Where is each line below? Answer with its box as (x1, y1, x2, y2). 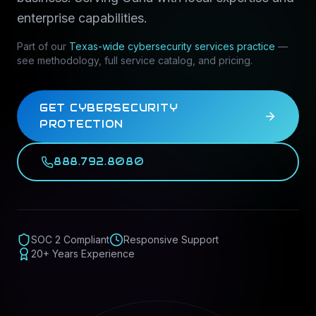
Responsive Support (123, 233, 219, 245)
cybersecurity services (128, 40, 234, 52)
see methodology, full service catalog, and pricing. (17, 54, 253, 66)
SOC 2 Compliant (31, 233, 109, 245)
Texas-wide (69, 40, 128, 52)
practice (234, 40, 275, 52)
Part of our (17, 40, 66, 52)
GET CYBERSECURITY (39, 102, 178, 114)
